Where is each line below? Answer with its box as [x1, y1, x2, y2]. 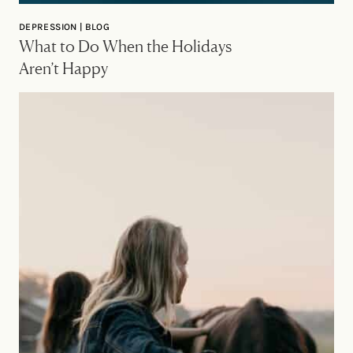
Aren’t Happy [19, 58, 108, 78]
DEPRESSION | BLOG [19, 21, 110, 32]
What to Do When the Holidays [19, 36, 232, 56]
